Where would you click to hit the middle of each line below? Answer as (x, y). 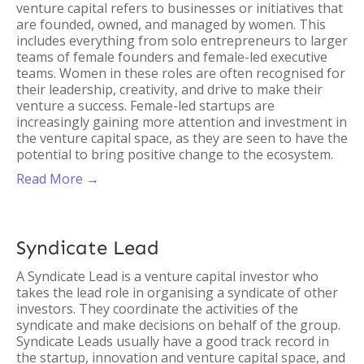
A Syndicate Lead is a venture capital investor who (167, 276)
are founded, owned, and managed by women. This (171, 24)
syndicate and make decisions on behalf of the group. (178, 325)
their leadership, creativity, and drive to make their (169, 89)
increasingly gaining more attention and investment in (182, 122)
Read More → (58, 179)
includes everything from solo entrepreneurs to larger (182, 41)
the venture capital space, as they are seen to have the (182, 138)
